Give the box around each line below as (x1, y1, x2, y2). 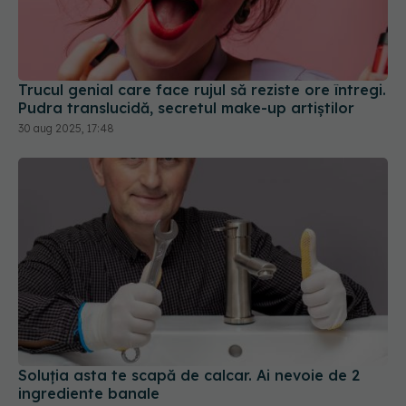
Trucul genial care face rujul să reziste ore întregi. (18, 28, 386, 47)
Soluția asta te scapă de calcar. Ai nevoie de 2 (18, 313, 360, 332)
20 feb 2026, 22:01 (18, 353, 113, 368)
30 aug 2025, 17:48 (18, 69, 114, 83)
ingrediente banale (18, 331, 159, 350)
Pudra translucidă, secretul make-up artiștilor (18, 46, 354, 65)
